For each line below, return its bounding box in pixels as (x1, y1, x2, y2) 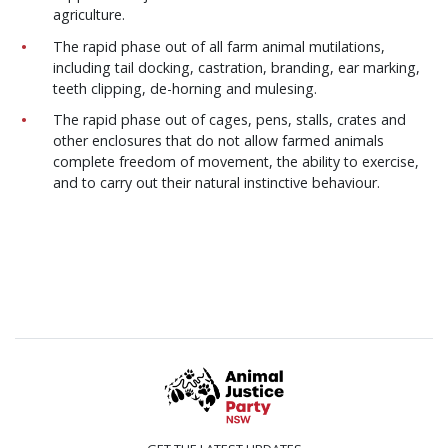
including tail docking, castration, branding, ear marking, (53, 57, 421, 77)
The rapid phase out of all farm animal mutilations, (53, 36, 386, 56)
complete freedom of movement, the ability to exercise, (53, 152, 420, 172)
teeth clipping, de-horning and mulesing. (53, 78, 322, 98)
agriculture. (53, 5, 126, 24)
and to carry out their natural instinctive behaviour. (53, 173, 381, 193)
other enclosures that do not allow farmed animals (53, 131, 385, 151)
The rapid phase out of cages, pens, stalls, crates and (53, 110, 407, 130)
